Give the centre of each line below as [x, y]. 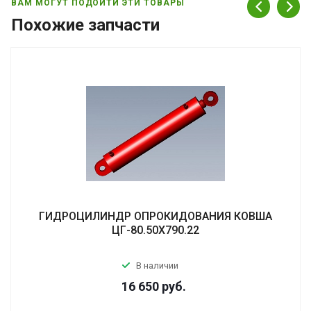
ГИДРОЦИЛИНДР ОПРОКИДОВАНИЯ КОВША [155, 216]
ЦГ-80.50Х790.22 [155, 230]
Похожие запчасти [85, 25]
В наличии [157, 265]
